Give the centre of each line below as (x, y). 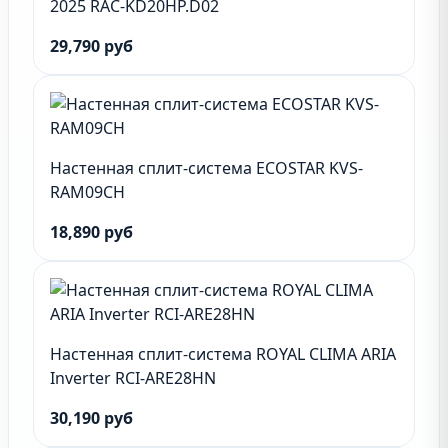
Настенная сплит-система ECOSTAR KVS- (206, 168)
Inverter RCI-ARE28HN (133, 378)
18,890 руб (91, 232)
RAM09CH (87, 192)
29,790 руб (91, 46)
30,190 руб (91, 418)
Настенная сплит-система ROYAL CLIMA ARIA (223, 354)
